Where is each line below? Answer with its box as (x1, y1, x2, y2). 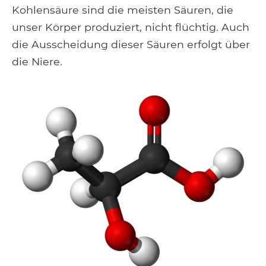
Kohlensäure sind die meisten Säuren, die (12, 4, 233, 16)
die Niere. (12, 55, 62, 68)
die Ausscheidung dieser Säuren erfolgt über (12, 38, 250, 50)
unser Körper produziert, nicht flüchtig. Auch (12, 21, 249, 33)
